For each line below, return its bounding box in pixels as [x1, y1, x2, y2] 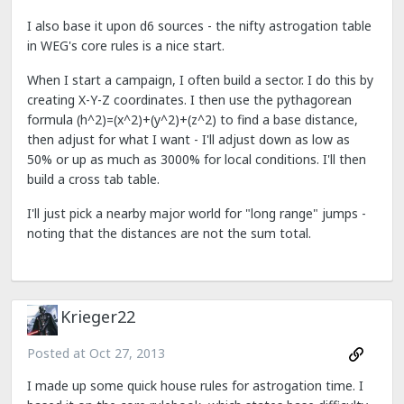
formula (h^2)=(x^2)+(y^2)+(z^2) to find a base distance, [27, 111, 358, 128]
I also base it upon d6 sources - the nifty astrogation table [27, 17, 372, 34]
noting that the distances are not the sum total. [27, 225, 311, 242]
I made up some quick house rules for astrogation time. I [27, 377, 363, 395]
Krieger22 [60, 306, 135, 328]
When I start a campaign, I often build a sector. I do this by [27, 71, 373, 88]
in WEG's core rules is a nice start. [27, 37, 225, 54]
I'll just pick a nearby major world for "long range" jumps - [27, 205, 366, 222]
